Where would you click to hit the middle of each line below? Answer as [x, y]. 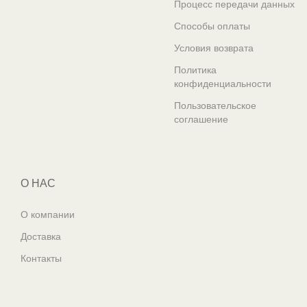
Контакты [41, 259]
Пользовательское [215, 106]
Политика [195, 70]
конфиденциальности [223, 84]
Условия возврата [214, 48]
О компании [48, 215]
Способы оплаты [212, 26]
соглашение [201, 120]
